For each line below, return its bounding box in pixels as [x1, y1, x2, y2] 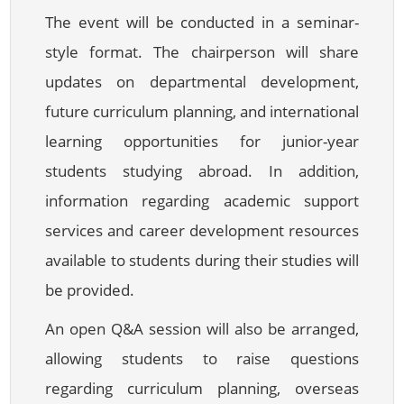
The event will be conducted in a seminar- [45, 11, 359, 32]
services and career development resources [45, 219, 359, 241]
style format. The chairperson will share [45, 41, 359, 62]
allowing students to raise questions [45, 347, 359, 369]
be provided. [45, 279, 135, 300]
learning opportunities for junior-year [45, 130, 359, 151]
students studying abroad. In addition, [45, 160, 359, 181]
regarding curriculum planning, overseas [45, 377, 359, 399]
